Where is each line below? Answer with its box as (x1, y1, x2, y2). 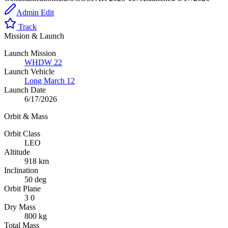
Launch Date (4, 85, 46, 94)
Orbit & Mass (4, 111, 48, 121)
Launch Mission (4, 48, 56, 58)
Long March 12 (24, 76, 75, 85)
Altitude (4, 147, 30, 156)
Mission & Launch (4, 31, 64, 40)
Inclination (4, 165, 38, 175)
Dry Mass (4, 202, 36, 211)
